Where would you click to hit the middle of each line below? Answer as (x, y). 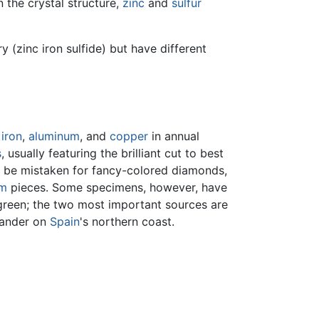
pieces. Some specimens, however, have (117, 188)
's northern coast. (127, 222)
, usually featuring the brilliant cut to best (113, 153)
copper (129, 136)
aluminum (54, 136)
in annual (174, 136)
